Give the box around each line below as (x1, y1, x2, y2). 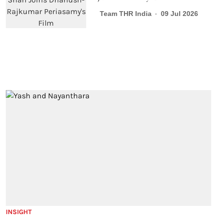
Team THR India (99, 10, 152, 18)
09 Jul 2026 (160, 10, 198, 18)
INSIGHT (6, 207, 32, 216)
